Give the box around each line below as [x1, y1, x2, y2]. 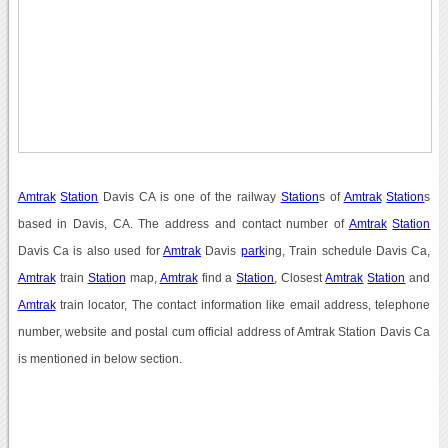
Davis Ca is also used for [17, 244, 163, 257]
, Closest [274, 271, 326, 284]
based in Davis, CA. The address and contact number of [17, 217, 349, 230]
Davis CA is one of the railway [98, 190, 281, 203]
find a [197, 271, 237, 284]
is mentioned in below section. [17, 352, 182, 365]
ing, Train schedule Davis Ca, [264, 244, 431, 257]
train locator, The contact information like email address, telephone [55, 298, 431, 311]
